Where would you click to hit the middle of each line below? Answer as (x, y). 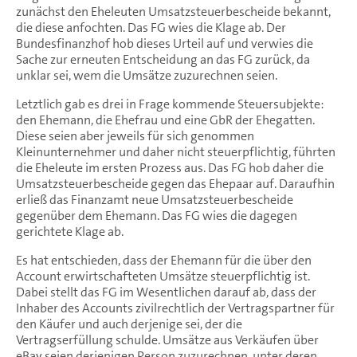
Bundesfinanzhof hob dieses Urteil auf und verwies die (165, 43)
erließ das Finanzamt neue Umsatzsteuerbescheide (155, 199)
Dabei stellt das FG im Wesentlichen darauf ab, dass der (166, 292)
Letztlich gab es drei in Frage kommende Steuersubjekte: (170, 104)
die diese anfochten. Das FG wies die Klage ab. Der (151, 27)
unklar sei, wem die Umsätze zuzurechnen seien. (147, 75)
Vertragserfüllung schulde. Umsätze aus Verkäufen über (167, 339)
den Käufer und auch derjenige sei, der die (129, 324)
